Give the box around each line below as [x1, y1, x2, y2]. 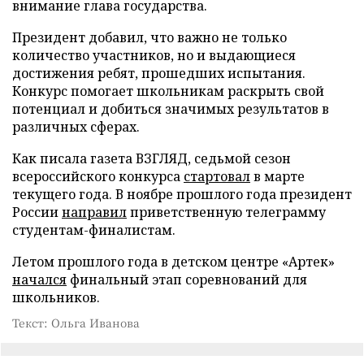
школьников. [12, 288, 100, 306]
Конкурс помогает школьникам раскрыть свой [12, 81, 324, 100]
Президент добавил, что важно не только [12, 28, 287, 46]
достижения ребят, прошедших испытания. [12, 63, 305, 82]
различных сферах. [12, 117, 140, 136]
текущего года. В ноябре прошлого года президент [12, 184, 352, 203]
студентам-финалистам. [12, 220, 175, 239]
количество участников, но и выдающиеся [12, 45, 296, 64]
